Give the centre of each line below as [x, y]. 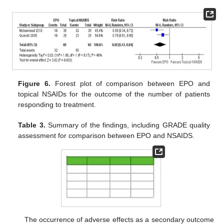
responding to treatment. [57, 104]
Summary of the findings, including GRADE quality [127, 125]
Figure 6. [34, 83]
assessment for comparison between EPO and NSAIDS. [106, 135]
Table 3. [32, 125]
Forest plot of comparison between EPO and [130, 83]
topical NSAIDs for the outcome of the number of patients [114, 94]
